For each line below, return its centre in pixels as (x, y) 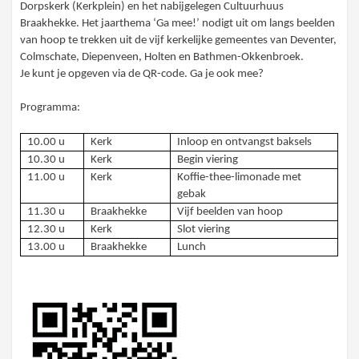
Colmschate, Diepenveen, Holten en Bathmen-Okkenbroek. (162, 58)
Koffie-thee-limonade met (239, 178)
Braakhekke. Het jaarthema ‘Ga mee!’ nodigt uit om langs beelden (178, 24)
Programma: (50, 108)
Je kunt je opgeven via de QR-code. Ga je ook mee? (142, 75)
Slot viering (203, 230)
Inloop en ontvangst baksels (244, 143)
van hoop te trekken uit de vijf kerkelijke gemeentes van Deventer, (179, 41)
